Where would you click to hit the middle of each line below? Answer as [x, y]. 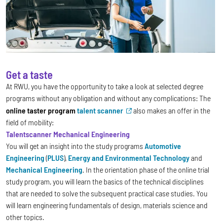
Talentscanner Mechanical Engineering [68, 134]
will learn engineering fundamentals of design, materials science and [107, 205]
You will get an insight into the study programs [75, 146]
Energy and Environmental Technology [129, 157]
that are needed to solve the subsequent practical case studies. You [107, 193]
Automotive [163, 146]
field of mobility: [30, 122]
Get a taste [29, 74]
